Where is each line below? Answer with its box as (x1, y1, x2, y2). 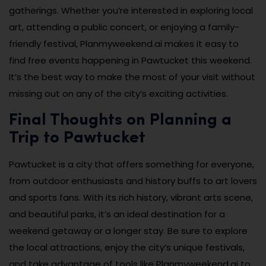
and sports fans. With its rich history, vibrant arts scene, (9, 191, 253, 204)
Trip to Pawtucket (9, 130, 145, 147)
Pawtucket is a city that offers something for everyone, (9, 158, 254, 171)
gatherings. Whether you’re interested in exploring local (9, 4, 253, 17)
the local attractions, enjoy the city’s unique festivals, (9, 241, 245, 254)
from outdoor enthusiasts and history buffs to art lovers (9, 175, 257, 188)
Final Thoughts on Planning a (9, 112, 232, 129)
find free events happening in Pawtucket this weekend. (9, 54, 252, 67)
